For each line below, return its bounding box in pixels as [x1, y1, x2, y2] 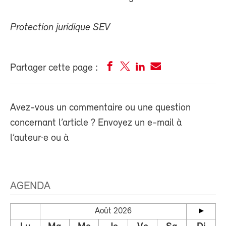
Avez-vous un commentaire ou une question [10, 103, 191, 114]
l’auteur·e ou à [10, 133, 69, 144]
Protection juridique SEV [10, 23, 110, 33]
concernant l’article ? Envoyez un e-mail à [10, 118, 182, 129]
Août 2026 [95, 207, 132, 216]
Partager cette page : [10, 63, 98, 74]
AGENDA [10, 181, 50, 193]
